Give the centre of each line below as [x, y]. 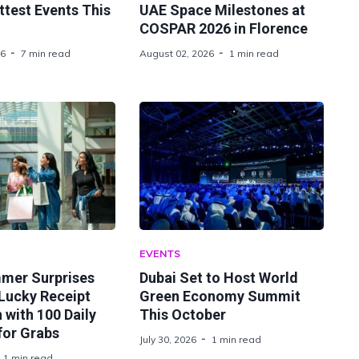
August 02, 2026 [176, 53]
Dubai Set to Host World [218, 278]
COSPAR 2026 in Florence [223, 28]
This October [182, 315]
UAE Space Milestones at [222, 10]
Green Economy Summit [220, 296]
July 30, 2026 [167, 339]
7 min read [45, 53]
